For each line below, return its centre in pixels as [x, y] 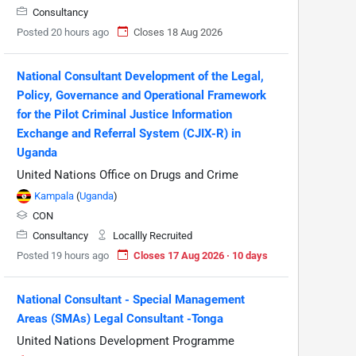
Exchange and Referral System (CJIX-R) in [129, 133]
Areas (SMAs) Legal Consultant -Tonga [120, 318]
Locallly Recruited [151, 235]
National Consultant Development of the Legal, [140, 76]
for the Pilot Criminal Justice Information [124, 114]
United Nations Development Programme [126, 341]
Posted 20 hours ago [63, 32]
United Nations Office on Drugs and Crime [128, 174]
